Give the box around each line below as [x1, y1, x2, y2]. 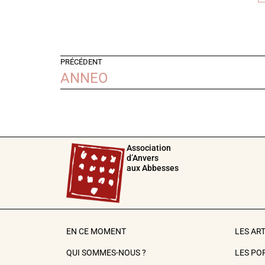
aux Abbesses [127, 163, 179, 173]
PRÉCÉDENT [60, 57, 102, 66]
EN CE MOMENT [66, 227, 126, 237]
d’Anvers [127, 153, 159, 163]
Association [127, 143, 172, 153]
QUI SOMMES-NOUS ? [66, 248, 146, 258]
